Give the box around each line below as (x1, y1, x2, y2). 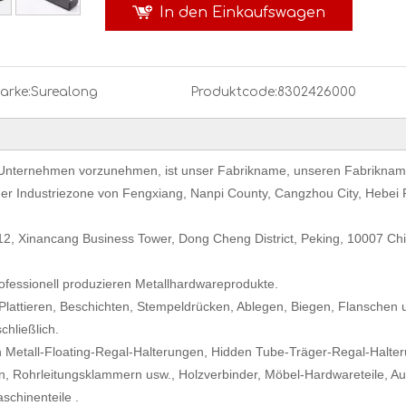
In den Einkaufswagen (159, 5, 325, 21)
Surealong (30, 85, 98, 99)
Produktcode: (190, 85, 277, 99)
